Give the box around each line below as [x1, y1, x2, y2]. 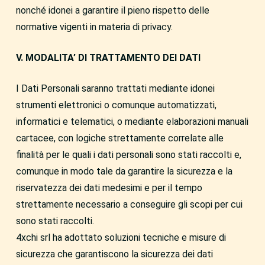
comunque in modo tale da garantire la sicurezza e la [15, 166, 232, 177]
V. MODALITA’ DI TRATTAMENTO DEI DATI [15, 52, 201, 63]
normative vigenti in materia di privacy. [15, 21, 173, 33]
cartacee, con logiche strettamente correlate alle [15, 132, 224, 144]
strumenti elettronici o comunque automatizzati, [15, 99, 216, 111]
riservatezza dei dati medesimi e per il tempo [15, 182, 202, 193]
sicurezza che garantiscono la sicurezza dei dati [15, 248, 213, 260]
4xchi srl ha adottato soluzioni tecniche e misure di [15, 232, 226, 243]
